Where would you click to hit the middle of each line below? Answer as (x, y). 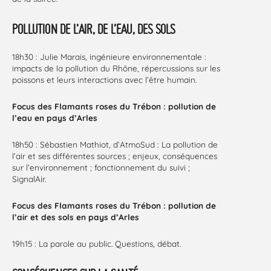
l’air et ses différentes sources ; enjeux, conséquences (115, 155)
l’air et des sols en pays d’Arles (76, 217)
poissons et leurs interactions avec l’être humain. (104, 79)
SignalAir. (29, 178)
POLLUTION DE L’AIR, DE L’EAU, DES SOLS (94, 28)
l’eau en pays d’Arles (55, 117)
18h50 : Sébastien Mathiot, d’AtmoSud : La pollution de (115, 144)
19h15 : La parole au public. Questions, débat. (96, 243)
